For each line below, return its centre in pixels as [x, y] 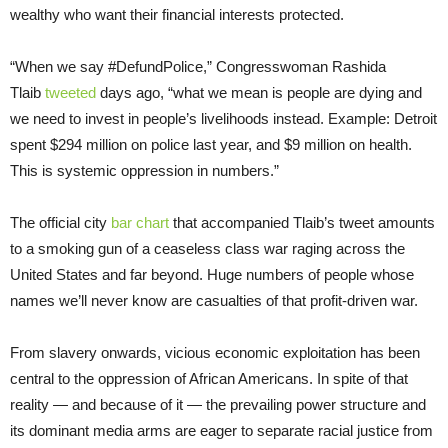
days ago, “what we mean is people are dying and [259, 92]
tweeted [70, 92]
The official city [60, 222]
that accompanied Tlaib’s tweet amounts [302, 222]
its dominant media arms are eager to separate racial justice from [221, 430]
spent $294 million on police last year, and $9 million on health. [211, 144]
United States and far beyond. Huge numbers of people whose [212, 274]
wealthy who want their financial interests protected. [177, 14]
